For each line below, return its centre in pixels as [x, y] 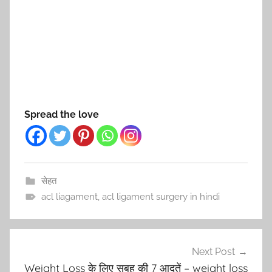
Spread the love [62, 115]
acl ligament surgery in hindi [161, 197]
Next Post [213, 252]
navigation [49, 261]
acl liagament [69, 197]
